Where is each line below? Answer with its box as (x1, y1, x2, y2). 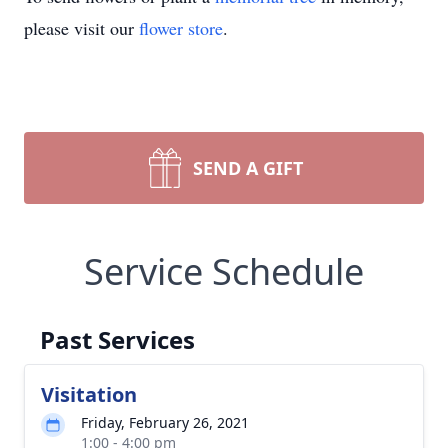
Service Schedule (84, 247, 364, 296)
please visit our (24, 16, 139, 40)
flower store (139, 16, 223, 40)
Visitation (41, 381, 137, 408)
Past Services (40, 323, 195, 356)
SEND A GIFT (193, 156, 303, 180)
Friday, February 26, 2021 (81, 413, 249, 432)
